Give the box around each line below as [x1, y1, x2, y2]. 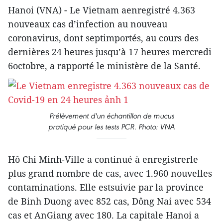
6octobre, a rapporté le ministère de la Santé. [8, 60, 201, 72]
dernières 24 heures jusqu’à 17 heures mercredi [8, 46, 212, 58]
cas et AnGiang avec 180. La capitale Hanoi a [8, 209, 199, 221]
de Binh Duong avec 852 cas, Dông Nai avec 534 [8, 195, 211, 207]
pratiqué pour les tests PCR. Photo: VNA [48, 122, 175, 131]
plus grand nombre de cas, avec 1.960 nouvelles [8, 167, 212, 179]
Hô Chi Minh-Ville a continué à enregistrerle [8, 153, 198, 165]
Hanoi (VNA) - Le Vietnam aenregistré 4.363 [8, 4, 195, 16]
